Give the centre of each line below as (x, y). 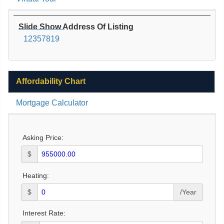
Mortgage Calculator (52, 102)
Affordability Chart (51, 81)
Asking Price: (43, 137)
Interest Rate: (44, 213)
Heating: (36, 175)
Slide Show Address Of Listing (76, 26)
